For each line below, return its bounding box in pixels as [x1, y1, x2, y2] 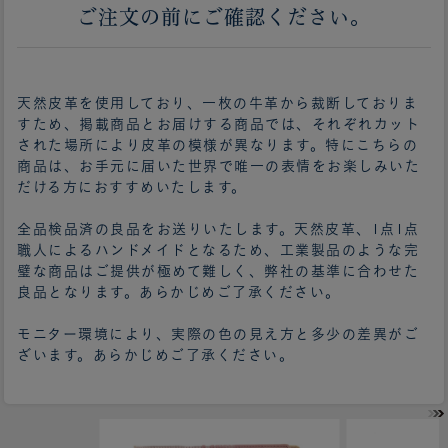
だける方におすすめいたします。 [17, 179, 247, 194]
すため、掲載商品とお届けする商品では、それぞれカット [17, 116, 420, 131]
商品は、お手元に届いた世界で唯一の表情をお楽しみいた [17, 158, 420, 173]
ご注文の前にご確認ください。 [76, 6, 372, 27]
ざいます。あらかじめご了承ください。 [17, 347, 294, 362]
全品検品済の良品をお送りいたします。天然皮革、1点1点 [17, 221, 420, 236]
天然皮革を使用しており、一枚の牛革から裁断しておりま [17, 95, 418, 110]
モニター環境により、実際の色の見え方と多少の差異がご [17, 326, 419, 341]
